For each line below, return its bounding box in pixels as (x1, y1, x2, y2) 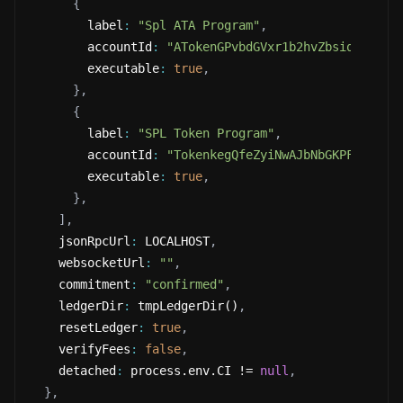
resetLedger (30, 320, 138, 335)
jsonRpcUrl (30, 234, 130, 248)
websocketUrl (30, 255, 145, 270)
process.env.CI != (123, 363, 260, 378)
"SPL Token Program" (138, 126, 274, 140)
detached (30, 363, 116, 378)
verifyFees (30, 342, 130, 356)
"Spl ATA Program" (138, 18, 260, 32)
